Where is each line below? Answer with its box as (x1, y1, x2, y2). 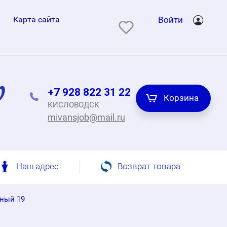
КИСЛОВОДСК (48, 100, 99, 109)
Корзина (164, 92, 199, 103)
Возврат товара (118, 161, 180, 171)
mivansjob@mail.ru (48, 111, 125, 123)
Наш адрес (16, 161, 59, 171)
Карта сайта (13, 15, 60, 24)
